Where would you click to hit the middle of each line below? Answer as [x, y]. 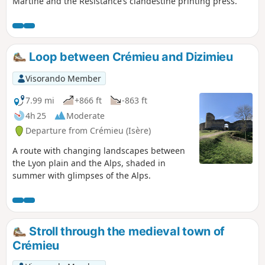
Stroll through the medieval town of [126, 232]
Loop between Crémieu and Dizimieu [130, 56]
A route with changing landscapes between [99, 151]
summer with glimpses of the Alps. [82, 176]
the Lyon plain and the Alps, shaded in [89, 163]
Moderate [85, 115]
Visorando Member [63, 78]
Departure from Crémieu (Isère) [88, 131]
